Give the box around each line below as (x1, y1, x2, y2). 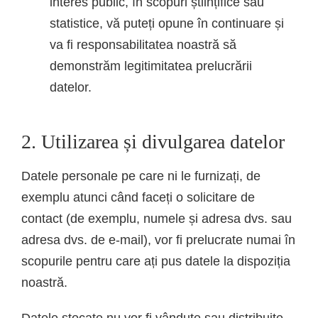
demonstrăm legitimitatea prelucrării (50, 58, 252, 73)
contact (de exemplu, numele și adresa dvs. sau (21, 211, 292, 226)
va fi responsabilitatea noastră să (50, 37, 236, 52)
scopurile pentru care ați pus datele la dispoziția (21, 253, 290, 268)
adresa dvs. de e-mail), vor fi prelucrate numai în (21, 232, 295, 247)
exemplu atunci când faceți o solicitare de (21, 190, 255, 204)
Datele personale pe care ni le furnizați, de (21, 168, 261, 183)
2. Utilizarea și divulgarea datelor (21, 130, 285, 153)
